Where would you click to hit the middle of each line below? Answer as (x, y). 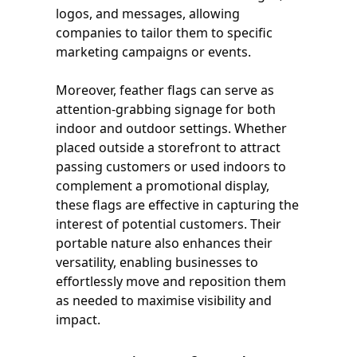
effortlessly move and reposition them (171, 281)
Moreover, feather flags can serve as (165, 90)
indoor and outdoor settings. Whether (171, 128)
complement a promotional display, (163, 185)
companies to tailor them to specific (164, 32)
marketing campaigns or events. (153, 51)
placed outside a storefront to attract (168, 147)
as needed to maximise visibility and (164, 300)
